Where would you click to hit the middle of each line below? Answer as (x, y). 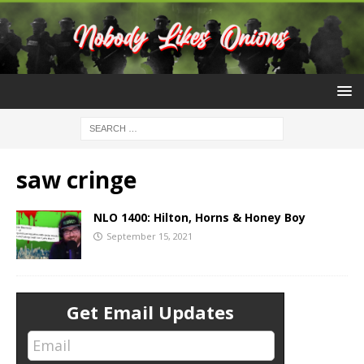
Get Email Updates (150, 312)
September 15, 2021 (149, 236)
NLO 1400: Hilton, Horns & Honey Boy (199, 218)
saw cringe (76, 180)
